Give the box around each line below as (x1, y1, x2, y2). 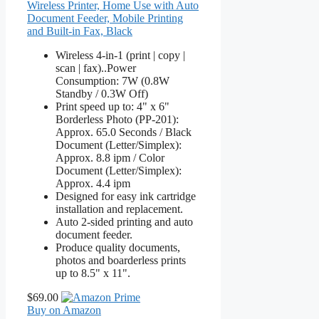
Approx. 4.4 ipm (56, 177, 130, 189)
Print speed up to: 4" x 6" (56, 100, 169, 113)
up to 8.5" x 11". (56, 266, 130, 279)
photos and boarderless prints (56, 253, 186, 266)
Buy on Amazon (27, 303, 101, 316)
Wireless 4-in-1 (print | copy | (56, 48, 185, 61)
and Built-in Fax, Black (27, 24, 132, 37)
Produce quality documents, (56, 241, 180, 253)
